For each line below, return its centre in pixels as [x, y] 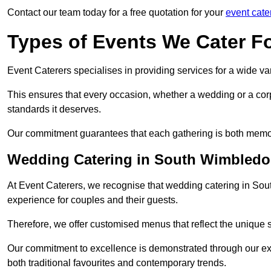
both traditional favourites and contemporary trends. [117, 263]
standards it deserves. [54, 109]
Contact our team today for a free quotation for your [116, 13]
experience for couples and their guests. [93, 200]
